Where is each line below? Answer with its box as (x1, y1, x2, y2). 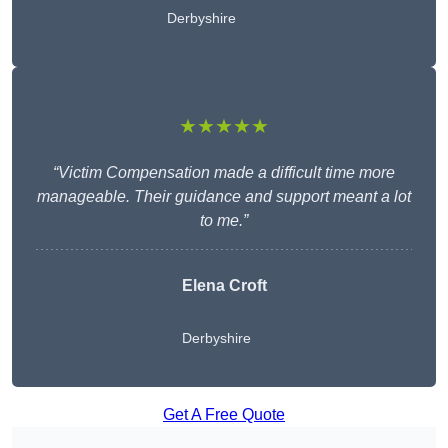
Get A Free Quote (163, 406, 285, 424)
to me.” (200, 212, 248, 230)
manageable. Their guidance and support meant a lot (37, 188, 411, 206)
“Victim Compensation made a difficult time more (53, 164, 395, 182)
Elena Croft (181, 277, 267, 295)
